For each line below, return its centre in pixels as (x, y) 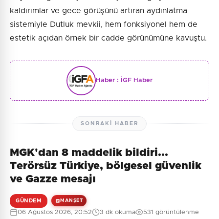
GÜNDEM (29, 200)
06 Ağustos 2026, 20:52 (55, 212)
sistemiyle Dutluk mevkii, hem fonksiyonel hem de (104, 24)
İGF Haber (137, 81)
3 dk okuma (118, 212)
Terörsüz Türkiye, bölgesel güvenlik (106, 166)
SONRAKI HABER (109, 123)
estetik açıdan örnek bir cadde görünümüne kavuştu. (108, 38)
